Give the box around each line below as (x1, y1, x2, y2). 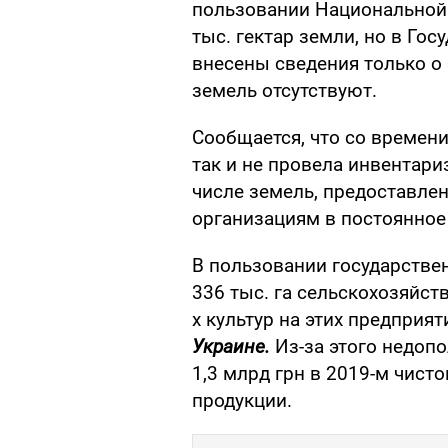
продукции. (192, 389, 292, 413)
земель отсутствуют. (192, 79, 377, 103)
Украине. (192, 335, 270, 359)
